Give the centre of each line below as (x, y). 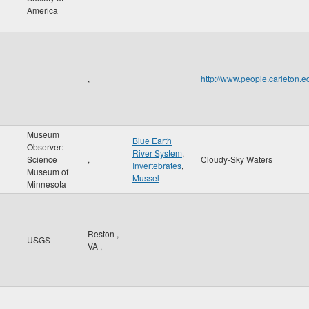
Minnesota (47, 184)
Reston (102, 233)
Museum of (48, 171)
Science (42, 159)
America (42, 10)
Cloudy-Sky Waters (237, 159)
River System (157, 153)
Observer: (45, 147)
